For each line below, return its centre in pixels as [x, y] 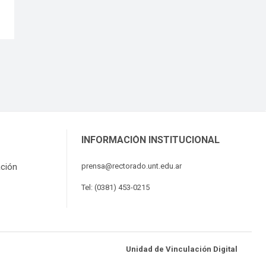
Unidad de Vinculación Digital [182, 249]
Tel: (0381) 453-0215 [115, 188]
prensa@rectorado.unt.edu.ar [132, 166]
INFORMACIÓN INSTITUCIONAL [151, 140]
